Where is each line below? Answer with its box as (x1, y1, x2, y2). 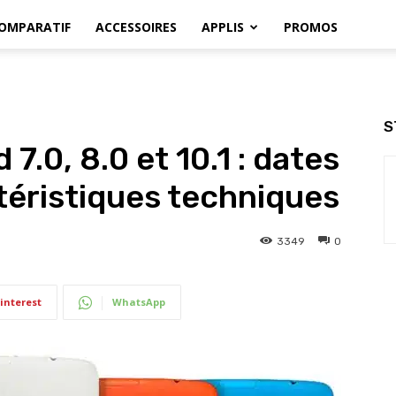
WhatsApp (112, 295, 165, 308)
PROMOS (284, 19, 338, 35)
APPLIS (202, 19, 244, 35)
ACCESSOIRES (95, 19, 177, 35)
